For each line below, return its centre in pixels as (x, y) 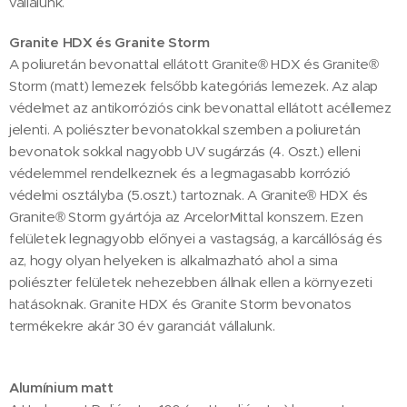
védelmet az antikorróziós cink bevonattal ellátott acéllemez (200, 107)
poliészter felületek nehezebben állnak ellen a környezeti (191, 282)
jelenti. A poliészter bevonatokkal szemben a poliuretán (185, 129)
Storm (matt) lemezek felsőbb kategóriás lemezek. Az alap (194, 85)
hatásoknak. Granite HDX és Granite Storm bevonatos (180, 303)
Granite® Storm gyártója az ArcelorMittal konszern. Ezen (186, 216)
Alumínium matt (61, 387)
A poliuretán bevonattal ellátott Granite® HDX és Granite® (194, 64)
